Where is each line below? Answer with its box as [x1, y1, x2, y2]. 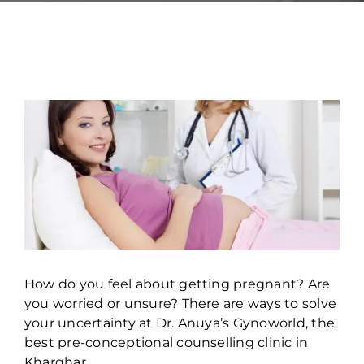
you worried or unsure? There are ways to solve [24, 295, 337, 311]
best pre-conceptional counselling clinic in [24, 334, 309, 350]
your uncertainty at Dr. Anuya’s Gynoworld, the [24, 314, 336, 331]
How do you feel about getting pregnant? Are [24, 275, 331, 292]
